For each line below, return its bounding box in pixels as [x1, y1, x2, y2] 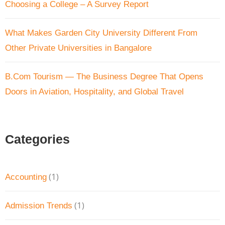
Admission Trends [5, 200, 72, 210]
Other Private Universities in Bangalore [5, 43, 152, 53]
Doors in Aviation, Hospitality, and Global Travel [5, 86, 184, 96]
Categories [5, 132, 70, 146]
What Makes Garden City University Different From [5, 28, 197, 38]
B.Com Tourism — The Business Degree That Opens [5, 71, 203, 81]
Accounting [5, 172, 47, 182]
